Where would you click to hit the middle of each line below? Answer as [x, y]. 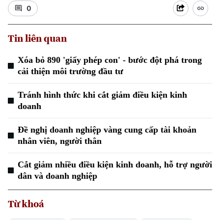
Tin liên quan [37, 38]
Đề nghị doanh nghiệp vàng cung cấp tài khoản [107, 130]
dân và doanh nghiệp [57, 176]
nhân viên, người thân [60, 141]
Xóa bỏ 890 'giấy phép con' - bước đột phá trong [110, 60]
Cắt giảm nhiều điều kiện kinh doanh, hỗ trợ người [115, 165]
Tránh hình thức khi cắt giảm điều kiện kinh [102, 95]
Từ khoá [26, 204]
